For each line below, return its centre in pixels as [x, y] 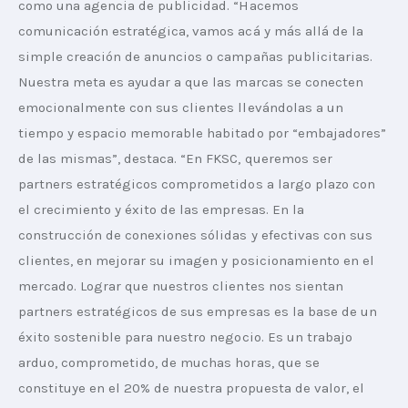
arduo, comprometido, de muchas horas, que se [171, 362]
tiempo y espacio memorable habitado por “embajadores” [204, 133]
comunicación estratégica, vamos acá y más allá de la [193, 31]
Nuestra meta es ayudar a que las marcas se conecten [193, 82]
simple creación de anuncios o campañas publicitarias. [197, 56]
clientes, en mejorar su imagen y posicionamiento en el [198, 260]
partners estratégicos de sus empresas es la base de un [199, 311]
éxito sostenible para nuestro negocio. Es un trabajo [187, 337]
